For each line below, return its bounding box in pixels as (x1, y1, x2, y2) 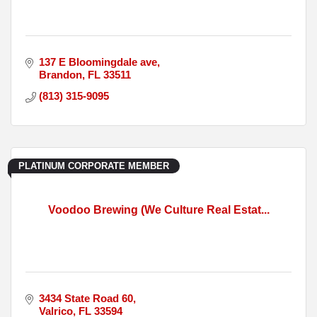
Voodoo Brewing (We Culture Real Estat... (47, 204, 270, 217)
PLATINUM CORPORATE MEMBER (18, 161, 169, 172)
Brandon (38, 69, 82, 81)
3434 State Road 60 (38, 292, 133, 305)
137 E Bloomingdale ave (38, 56, 157, 69)
